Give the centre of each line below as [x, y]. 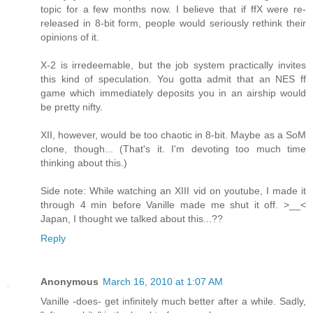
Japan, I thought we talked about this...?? [132, 219]
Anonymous [70, 282]
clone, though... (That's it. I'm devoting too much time [173, 149]
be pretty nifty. [72, 107]
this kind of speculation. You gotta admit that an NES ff [173, 79]
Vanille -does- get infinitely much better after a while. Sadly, [173, 301]
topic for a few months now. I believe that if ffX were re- [173, 9]
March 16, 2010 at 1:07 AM [163, 282]
